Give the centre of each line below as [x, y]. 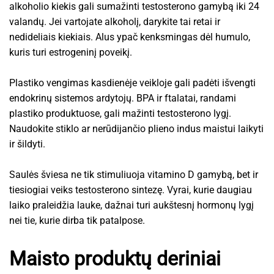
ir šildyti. [27, 144]
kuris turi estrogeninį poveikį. [71, 52]
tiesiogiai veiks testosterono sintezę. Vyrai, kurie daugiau [131, 190]
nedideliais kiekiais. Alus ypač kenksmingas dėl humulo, [130, 37]
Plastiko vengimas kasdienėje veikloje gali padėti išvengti [132, 83]
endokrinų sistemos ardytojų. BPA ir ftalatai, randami [123, 98]
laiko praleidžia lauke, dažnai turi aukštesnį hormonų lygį [131, 205]
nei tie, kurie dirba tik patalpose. [77, 220]
